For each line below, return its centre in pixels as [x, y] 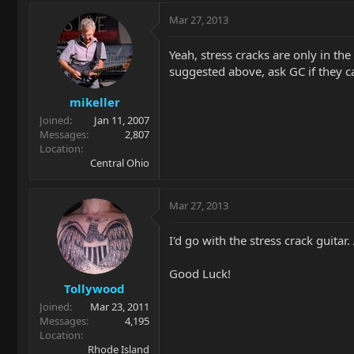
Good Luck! [200, 273]
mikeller [94, 102]
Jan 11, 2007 [122, 120]
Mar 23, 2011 [120, 306]
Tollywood [94, 288]
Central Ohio [120, 163]
